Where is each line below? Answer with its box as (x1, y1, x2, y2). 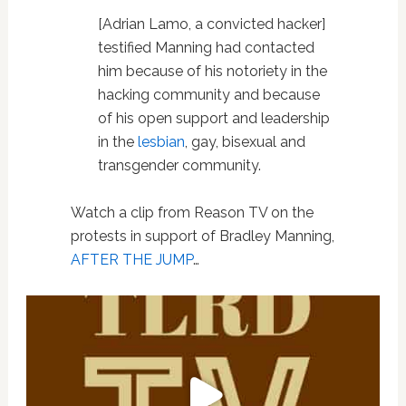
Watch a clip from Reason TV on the (70, 204, 314, 222)
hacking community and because (97, 86, 320, 104)
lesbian (137, 133, 185, 151)
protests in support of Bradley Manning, (70, 227, 334, 246)
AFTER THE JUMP (70, 251, 193, 269)
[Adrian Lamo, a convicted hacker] (97, 15, 325, 34)
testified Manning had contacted (97, 39, 314, 57)
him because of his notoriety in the (97, 63, 327, 81)
